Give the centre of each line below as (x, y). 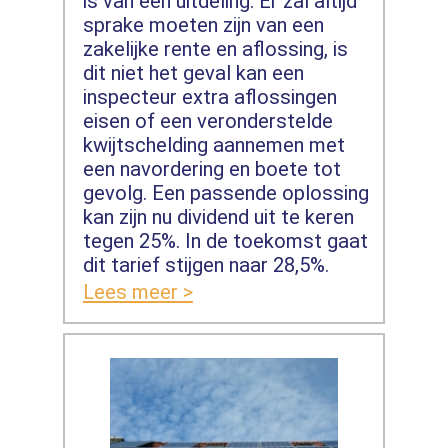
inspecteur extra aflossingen (209, 97)
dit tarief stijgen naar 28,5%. (205, 265)
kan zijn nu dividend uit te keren (218, 217)
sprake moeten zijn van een (203, 25)
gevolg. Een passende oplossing (225, 193)
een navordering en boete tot (211, 169)
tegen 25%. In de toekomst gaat (225, 241)
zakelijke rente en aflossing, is (215, 49)
